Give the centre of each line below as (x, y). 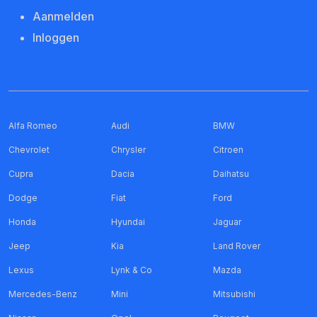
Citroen (229, 150)
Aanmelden (63, 17)
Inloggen (56, 38)
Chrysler (128, 150)
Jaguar (227, 222)
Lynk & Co (131, 270)
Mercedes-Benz (43, 294)
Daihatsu (231, 174)
